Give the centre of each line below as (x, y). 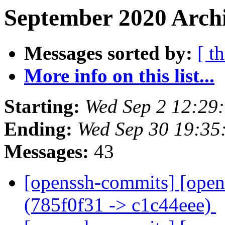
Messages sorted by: (108, 53)
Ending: (38, 129)
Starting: (42, 106)
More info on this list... (119, 76)
